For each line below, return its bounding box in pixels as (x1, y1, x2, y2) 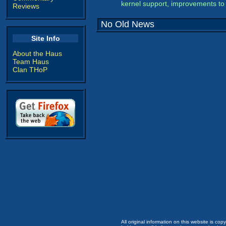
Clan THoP (13, 66, 47, 74)
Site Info (31, 34, 60, 42)
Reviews (13, 2, 39, 10)
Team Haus (13, 58, 49, 66)
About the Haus (13, 49, 62, 58)
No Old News (101, 19, 154, 29)
